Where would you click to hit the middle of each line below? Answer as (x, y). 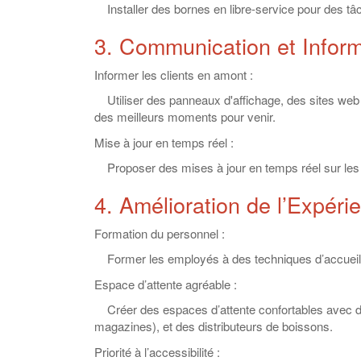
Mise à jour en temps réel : (164, 142)
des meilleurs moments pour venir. (185, 116)
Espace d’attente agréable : (166, 284)
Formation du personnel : (160, 233)
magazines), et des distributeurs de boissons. (214, 326)
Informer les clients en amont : (174, 74)
